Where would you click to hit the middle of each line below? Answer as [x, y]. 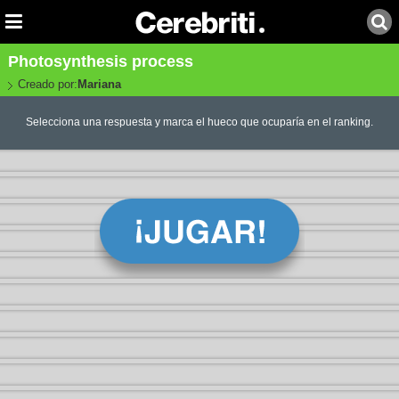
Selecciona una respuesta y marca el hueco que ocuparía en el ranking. [199, 122]
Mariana [99, 84]
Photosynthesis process [100, 61]
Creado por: [47, 84]
